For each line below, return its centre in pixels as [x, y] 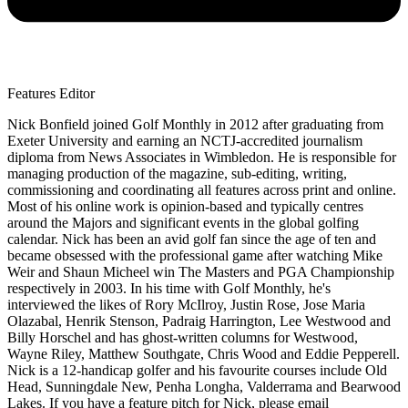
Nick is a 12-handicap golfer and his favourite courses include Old [197, 370]
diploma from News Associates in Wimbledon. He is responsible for [202, 157]
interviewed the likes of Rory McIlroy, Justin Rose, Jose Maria [186, 304]
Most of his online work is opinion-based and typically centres [185, 206]
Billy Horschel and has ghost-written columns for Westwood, [183, 337]
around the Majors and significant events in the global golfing [183, 222]
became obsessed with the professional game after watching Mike [195, 255]
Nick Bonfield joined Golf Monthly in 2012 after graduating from [195, 124]
